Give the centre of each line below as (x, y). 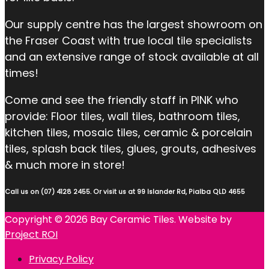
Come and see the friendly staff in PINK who (122, 100)
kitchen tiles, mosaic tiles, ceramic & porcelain (128, 132)
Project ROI (31, 235)
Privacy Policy (61, 259)
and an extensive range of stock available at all (132, 56)
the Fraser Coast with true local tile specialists (128, 40)
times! (22, 73)
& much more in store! (65, 165)
